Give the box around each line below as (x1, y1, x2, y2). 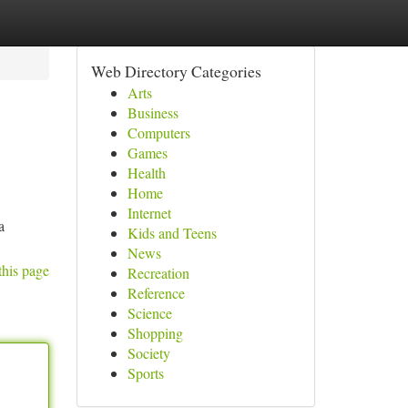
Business (127, 103, 178, 122)
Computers (127, 123, 190, 142)
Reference (127, 283, 185, 302)
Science (127, 303, 172, 322)
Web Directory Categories (90, 60, 261, 82)
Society (127, 343, 170, 362)
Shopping (127, 323, 183, 342)
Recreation (127, 263, 189, 282)
